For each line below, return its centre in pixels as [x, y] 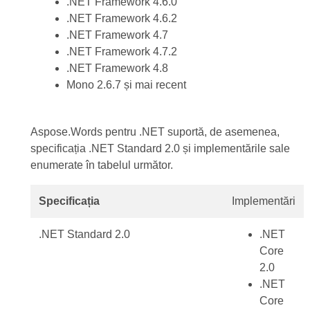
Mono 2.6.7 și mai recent [126, 85]
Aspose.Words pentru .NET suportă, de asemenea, [155, 132]
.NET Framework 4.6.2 [121, 18]
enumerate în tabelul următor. [101, 165]
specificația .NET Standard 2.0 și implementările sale [160, 148]
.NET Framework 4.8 [117, 68]
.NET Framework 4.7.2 [121, 52]
